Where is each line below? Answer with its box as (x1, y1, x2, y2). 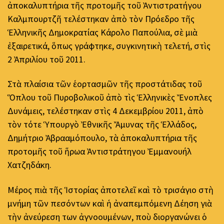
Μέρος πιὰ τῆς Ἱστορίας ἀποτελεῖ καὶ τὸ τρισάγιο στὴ (7, 183, 213, 195)
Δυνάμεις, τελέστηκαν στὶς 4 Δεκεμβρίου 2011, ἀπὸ (7, 105, 203, 117)
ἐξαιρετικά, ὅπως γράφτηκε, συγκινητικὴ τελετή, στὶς (7, 39, 210, 51)
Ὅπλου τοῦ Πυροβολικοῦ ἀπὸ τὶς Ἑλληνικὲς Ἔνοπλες (7, 91, 212, 103)
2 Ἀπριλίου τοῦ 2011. (7, 53, 85, 65)
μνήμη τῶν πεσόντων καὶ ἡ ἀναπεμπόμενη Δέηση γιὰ (7, 197, 212, 209)
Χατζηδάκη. (7, 159, 51, 171)
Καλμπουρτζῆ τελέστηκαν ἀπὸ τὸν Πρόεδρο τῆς (7, 12, 194, 24)
